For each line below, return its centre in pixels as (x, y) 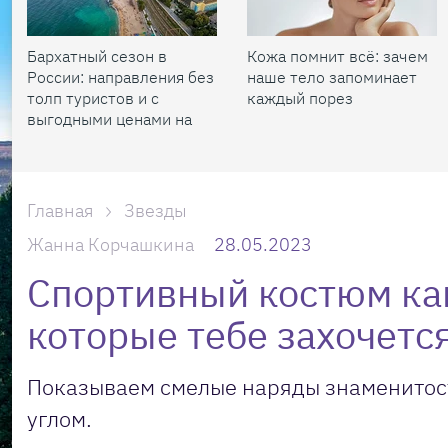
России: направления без (120, 77)
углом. (59, 418)
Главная (60, 210)
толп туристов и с (93, 98)
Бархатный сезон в (97, 56)
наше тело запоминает (332, 77)
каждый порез (300, 98)
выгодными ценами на (109, 119)
